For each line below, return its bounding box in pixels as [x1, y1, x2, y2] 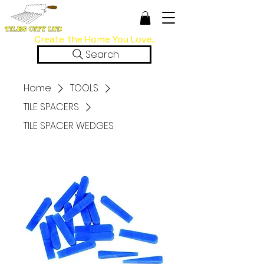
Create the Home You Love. [35, 32, 154, 45]
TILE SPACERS [24, 100, 79, 114]
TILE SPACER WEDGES [24, 118, 114, 133]
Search [85, 47, 119, 61]
